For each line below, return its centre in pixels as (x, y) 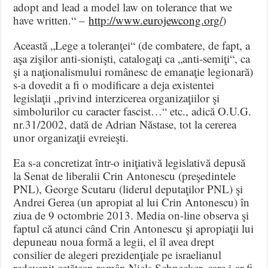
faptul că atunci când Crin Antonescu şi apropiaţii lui (134, 228)
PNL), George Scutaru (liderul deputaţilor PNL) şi (128, 188)
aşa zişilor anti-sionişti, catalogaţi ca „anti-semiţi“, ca (132, 58)
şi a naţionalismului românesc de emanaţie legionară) (133, 71)
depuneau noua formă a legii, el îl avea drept (114, 241)
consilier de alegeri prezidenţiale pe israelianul (118, 254)
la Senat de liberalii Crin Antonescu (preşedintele (125, 175)
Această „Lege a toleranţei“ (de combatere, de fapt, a (132, 45)
